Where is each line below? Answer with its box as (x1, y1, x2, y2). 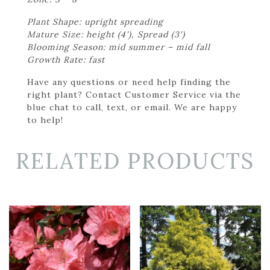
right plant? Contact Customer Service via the (27, 89, 241, 100)
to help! (27, 114, 63, 125)
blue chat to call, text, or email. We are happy (27, 101, 237, 113)
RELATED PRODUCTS (16, 146, 254, 175)
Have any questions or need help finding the (27, 76, 231, 87)
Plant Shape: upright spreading (27, 16, 163, 27)
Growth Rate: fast (27, 54, 105, 65)
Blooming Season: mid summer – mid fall (27, 41, 210, 52)
